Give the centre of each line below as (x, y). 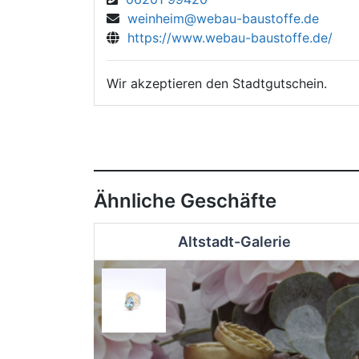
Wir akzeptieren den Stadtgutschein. (217, 83)
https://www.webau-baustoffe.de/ (226, 37)
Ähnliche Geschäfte (185, 201)
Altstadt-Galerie (234, 242)
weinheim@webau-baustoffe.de (219, 18)
